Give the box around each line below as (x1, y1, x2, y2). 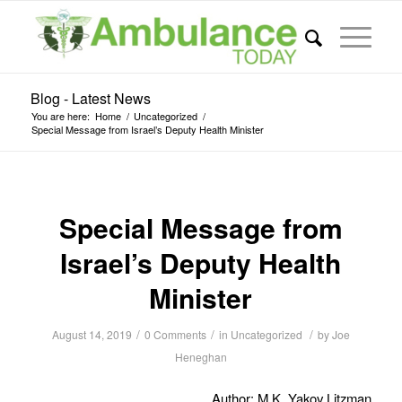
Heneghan (174, 349, 227, 364)
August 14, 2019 (51, 327, 132, 342)
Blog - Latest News (30, 88, 151, 109)
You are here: (31, 109, 90, 123)
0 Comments (144, 327, 206, 342)
